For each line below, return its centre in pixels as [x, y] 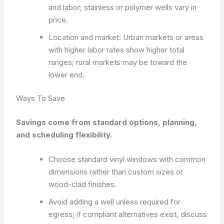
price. [58, 19]
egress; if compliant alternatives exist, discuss [128, 214]
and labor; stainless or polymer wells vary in [123, 7]
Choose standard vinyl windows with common [127, 159]
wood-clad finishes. [83, 184]
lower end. [67, 74]
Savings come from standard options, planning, [107, 122]
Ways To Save [41, 98]
